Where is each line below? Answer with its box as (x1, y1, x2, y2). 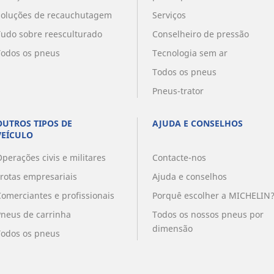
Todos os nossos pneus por (152, 209, 264, 221)
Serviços (152, 9, 186, 21)
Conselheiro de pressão (152, 28, 249, 40)
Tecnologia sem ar (152, 47, 228, 59)
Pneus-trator (152, 85, 204, 97)
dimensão (152, 223, 193, 235)
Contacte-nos (152, 152, 206, 164)
